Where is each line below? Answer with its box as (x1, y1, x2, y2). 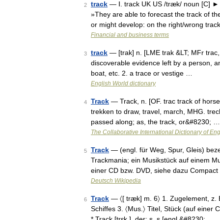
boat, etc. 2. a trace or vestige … (91, 69, 192, 77)
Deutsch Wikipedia (91, 177, 141, 184)
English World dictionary (91, 80, 156, 87)
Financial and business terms (91, 31, 169, 38)
